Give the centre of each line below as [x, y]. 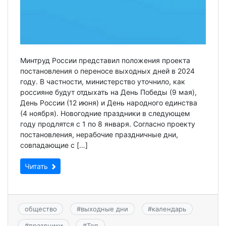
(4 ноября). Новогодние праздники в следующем [105, 114]
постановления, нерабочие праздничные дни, [99, 135]
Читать [37, 166]
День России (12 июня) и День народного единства [109, 103]
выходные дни [104, 209]
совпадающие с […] [54, 145]
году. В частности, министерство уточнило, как [103, 82]
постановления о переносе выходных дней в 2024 [107, 71]
